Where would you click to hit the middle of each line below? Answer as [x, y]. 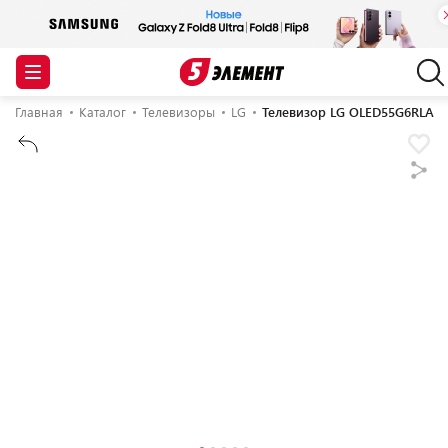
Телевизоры [178, 112]
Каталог [102, 112]
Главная [39, 112]
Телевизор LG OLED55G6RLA [348, 112]
